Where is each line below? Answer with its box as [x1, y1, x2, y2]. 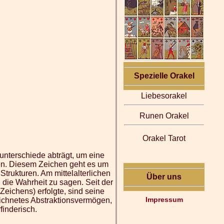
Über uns [146, 172, 181, 181]
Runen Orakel [139, 111, 189, 120]
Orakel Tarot [142, 134, 185, 142]
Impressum [145, 195, 183, 203]
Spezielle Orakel [133, 71, 194, 80]
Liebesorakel [141, 91, 187, 100]
